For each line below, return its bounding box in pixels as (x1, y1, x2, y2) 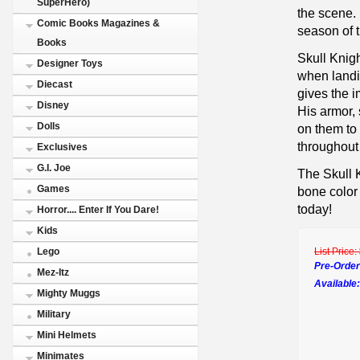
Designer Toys (37, 58, 103, 69)
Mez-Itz (37, 267, 69, 278)
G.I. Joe (37, 162, 71, 174)
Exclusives (37, 141, 88, 153)
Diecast (37, 79, 72, 90)
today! (297, 201, 332, 216)
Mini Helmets (37, 329, 96, 341)
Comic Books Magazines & (37, 18, 160, 29)
